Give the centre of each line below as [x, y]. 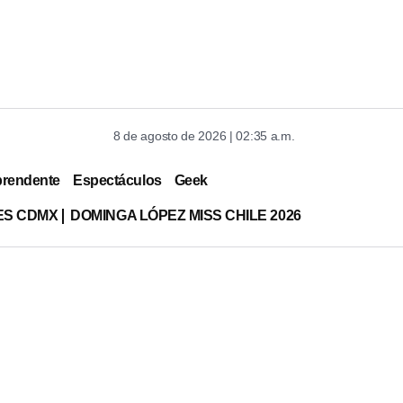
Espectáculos [117, 180]
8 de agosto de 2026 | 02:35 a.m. [204, 136]
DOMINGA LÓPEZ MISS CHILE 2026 [186, 215]
